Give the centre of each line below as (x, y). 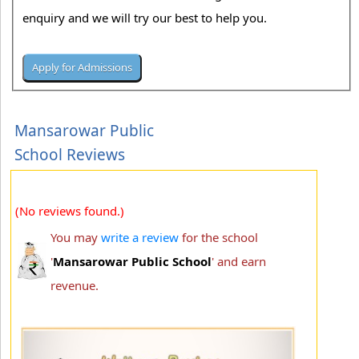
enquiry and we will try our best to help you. (147, 18)
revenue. (75, 285)
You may (76, 237)
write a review (140, 237)
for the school (218, 237)
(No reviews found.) (70, 210)
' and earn (239, 261)
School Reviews (70, 154)
